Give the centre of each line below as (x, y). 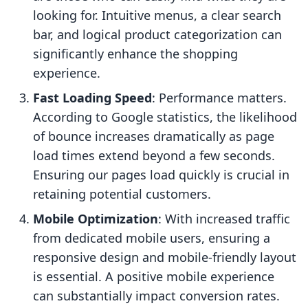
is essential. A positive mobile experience (154, 277)
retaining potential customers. (122, 194)
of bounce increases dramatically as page (154, 136)
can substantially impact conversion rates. (156, 296)
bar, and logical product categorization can (157, 35)
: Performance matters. (219, 98)
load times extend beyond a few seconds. (154, 156)
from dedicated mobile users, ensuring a (152, 238)
